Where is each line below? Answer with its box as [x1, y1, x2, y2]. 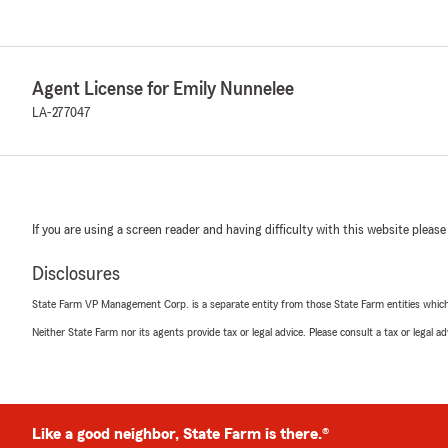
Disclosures [32, 264, 120, 284]
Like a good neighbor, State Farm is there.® [32, 426, 329, 442]
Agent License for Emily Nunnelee [32, 79, 294, 99]
